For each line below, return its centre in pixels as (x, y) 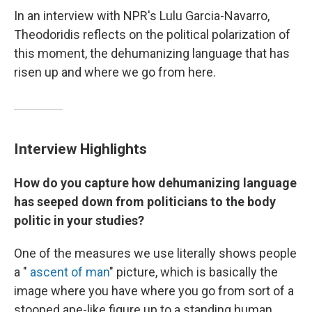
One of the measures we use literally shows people (155, 253)
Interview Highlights (80, 149)
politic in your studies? (79, 221)
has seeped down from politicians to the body (145, 202)
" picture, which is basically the (194, 272)
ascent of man (70, 272)
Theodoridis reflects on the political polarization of (152, 35)
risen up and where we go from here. (115, 72)
